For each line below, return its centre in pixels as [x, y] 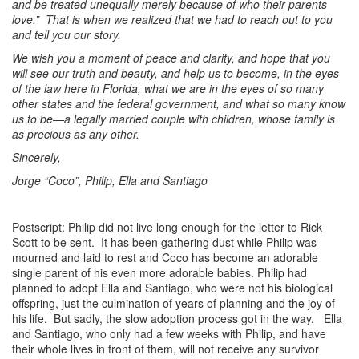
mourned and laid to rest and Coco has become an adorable [165, 257]
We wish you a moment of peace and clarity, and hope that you [171, 57]
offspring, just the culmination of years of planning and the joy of [173, 303]
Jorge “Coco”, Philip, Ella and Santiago [110, 180]
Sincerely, [36, 157]
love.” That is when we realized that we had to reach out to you [172, 19]
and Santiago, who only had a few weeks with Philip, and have [169, 333]
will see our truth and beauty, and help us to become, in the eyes [175, 73]
